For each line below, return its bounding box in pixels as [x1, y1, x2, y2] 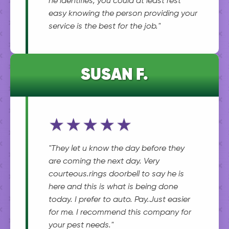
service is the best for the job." [49, 22, 161, 31]
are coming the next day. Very [49, 157, 159, 166]
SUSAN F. [81, 67, 148, 83]
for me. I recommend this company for [49, 209, 191, 217]
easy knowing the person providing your [49, 10, 197, 18]
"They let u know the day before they [49, 145, 185, 153]
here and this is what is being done [49, 183, 178, 191]
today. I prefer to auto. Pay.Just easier [49, 196, 190, 204]
